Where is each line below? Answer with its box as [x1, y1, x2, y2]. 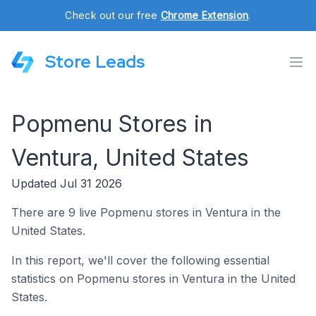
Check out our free [65, 9, 161, 21]
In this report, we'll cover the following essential [11, 253, 269, 267]
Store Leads [45, 51, 145, 73]
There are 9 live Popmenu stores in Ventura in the [11, 205, 281, 219]
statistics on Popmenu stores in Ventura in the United [11, 272, 296, 286]
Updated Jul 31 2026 [11, 176, 122, 190]
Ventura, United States [11, 144, 249, 171]
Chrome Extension [160, 9, 249, 21]
